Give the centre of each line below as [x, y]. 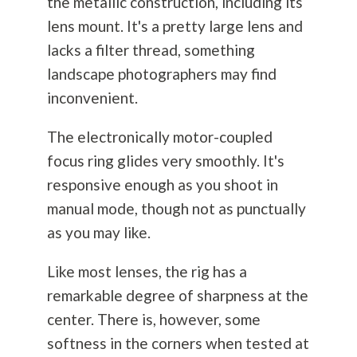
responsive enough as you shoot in [162, 185]
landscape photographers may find [161, 74]
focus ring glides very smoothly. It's [165, 161]
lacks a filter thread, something [151, 50]
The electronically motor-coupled [159, 137]
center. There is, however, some [153, 320]
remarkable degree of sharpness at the [177, 296]
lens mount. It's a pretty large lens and [175, 26]
